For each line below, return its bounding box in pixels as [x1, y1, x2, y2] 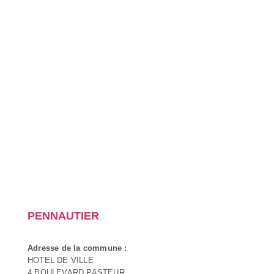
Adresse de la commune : [28, 243, 127, 253]
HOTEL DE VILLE [28, 255, 94, 265]
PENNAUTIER [28, 209, 99, 222]
